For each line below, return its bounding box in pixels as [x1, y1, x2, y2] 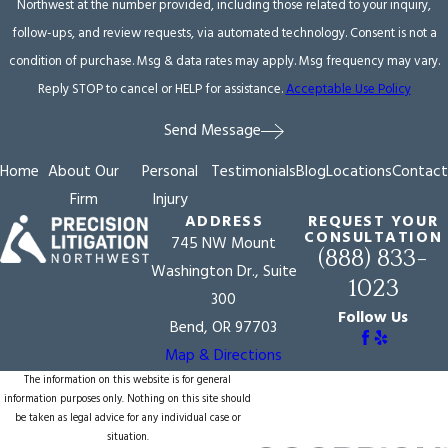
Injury [151, 187, 188, 213]
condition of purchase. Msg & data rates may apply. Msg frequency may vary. [8, 51, 440, 73]
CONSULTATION [304, 225, 443, 251]
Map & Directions [165, 343, 283, 369]
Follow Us [338, 305, 409, 331]
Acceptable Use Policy [285, 79, 411, 101]
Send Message [163, 118, 261, 144]
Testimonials [211, 159, 296, 185]
